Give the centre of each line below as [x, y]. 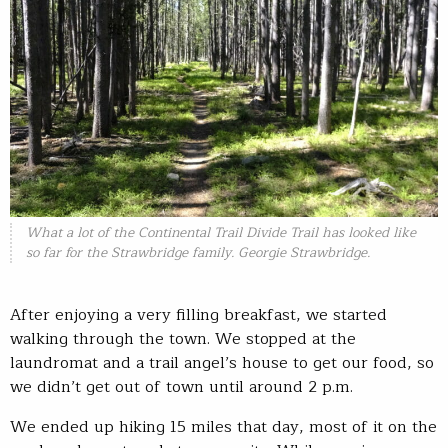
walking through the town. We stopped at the [183, 339]
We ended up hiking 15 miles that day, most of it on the [223, 427]
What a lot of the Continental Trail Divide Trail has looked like [220, 233]
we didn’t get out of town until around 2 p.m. [181, 387]
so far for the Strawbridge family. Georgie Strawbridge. [197, 253]
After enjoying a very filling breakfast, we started [198, 315]
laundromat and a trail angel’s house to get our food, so [222, 363]
